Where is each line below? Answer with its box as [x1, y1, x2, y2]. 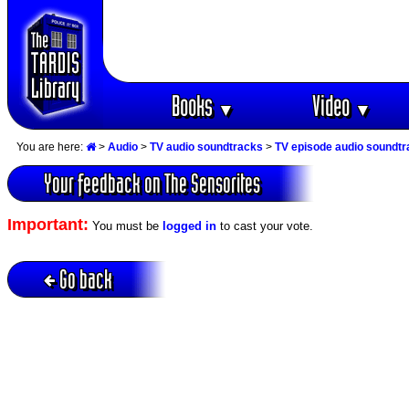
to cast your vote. [216, 219, 313, 234]
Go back [59, 264, 112, 293]
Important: [7, 215, 89, 235]
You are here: [16, 141, 86, 153]
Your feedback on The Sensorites [44, 169, 260, 198]
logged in [163, 219, 216, 234]
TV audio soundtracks [150, 141, 263, 153]
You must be [89, 219, 163, 234]
